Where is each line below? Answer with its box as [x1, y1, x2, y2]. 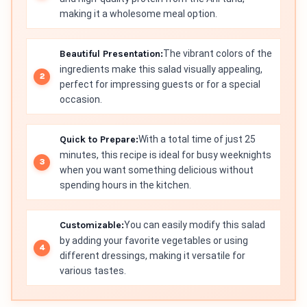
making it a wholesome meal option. [60, 8, 217, 19]
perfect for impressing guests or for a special [60, 79, 260, 90]
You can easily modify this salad [124, 219, 265, 230]
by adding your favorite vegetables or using [60, 235, 248, 246]
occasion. [60, 94, 102, 105]
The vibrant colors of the [163, 48, 272, 59]
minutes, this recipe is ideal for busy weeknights [60, 149, 271, 160]
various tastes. [60, 265, 126, 276]
